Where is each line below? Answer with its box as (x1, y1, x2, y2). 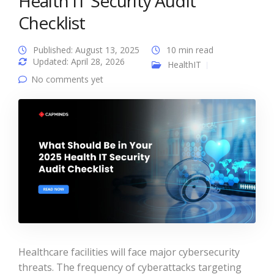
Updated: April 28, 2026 (33, 56, 125, 67)
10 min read (166, 44, 213, 56)
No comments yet (31, 73, 103, 85)
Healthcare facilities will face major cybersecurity (18, 245, 240, 259)
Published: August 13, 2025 (33, 44, 139, 56)
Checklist (18, 11, 86, 34)
